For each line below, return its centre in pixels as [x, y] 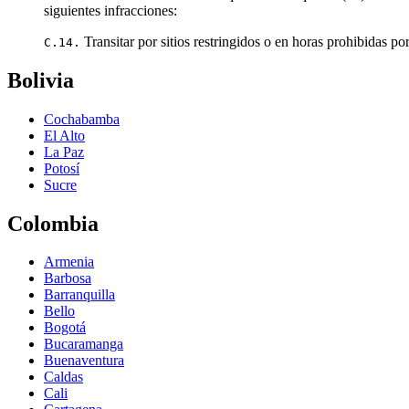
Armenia [69, 262]
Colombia [53, 223]
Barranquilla [79, 295]
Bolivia [41, 80]
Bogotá [65, 328]
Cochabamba [82, 119]
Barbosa [68, 278]
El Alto [64, 135]
